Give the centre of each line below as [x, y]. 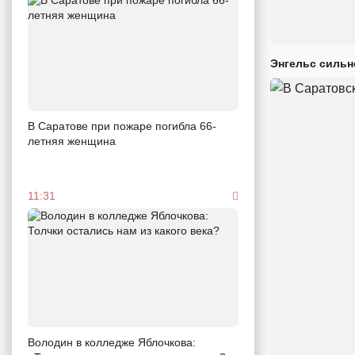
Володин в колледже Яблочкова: [112, 342]
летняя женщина [72, 141]
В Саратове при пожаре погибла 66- [122, 126]
